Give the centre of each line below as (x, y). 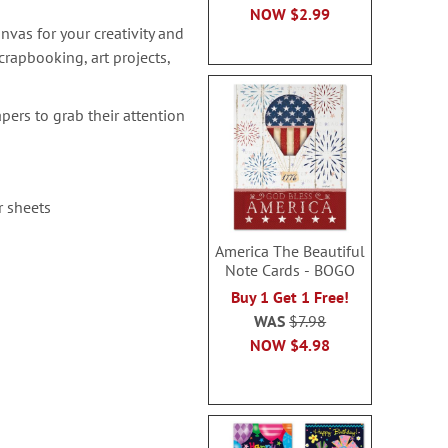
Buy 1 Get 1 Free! (290, 297)
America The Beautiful (290, 251)
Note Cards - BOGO (290, 270)
